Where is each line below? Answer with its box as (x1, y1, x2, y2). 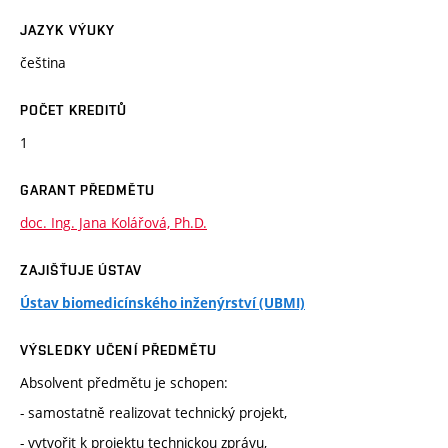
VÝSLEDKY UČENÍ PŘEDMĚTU (20, 342, 217, 359)
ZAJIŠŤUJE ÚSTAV (20, 262, 142, 279)
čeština (20, 53, 66, 73)
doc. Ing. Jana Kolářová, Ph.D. (20, 213, 207, 233)
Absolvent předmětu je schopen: (20, 373, 228, 393)
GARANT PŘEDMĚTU (20, 182, 155, 199)
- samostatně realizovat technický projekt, (20, 403, 287, 423)
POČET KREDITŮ (20, 102, 128, 119)
